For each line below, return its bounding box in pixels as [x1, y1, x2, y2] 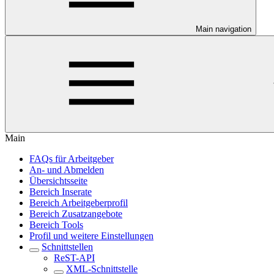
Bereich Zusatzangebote [29, 208, 122, 219]
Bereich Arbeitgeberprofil [29, 197, 128, 208]
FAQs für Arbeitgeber [29, 153, 114, 164]
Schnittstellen [42, 241, 93, 252]
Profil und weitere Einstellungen [29, 230, 154, 241]
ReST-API [54, 252, 95, 263]
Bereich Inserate [29, 186, 92, 197]
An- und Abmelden [29, 164, 104, 175]
